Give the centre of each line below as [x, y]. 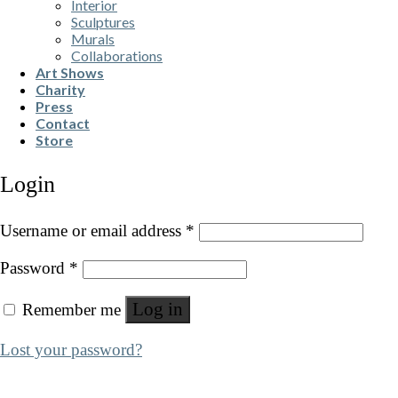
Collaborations [117, 55]
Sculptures [103, 21]
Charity [60, 89]
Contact [63, 123]
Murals [93, 38]
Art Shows [70, 72]
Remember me [72, 309]
